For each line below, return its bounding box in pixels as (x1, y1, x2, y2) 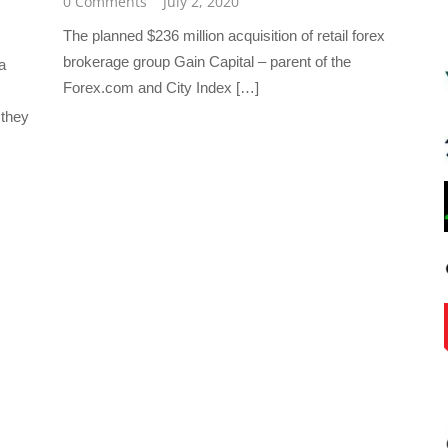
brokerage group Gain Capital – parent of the (63, 53, 352, 71)
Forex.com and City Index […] (63, 79, 260, 97)
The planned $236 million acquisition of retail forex (63, 27, 386, 45)
